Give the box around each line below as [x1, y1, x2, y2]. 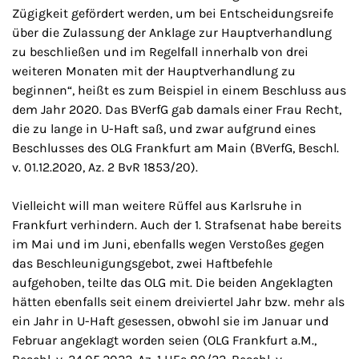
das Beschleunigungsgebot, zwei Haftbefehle [12, 256, 272, 271]
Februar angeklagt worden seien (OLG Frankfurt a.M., [12, 333, 317, 348]
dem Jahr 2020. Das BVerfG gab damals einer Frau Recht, [12, 102, 341, 117]
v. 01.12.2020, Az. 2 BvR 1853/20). [12, 159, 198, 175]
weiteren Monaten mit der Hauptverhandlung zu [12, 63, 296, 79]
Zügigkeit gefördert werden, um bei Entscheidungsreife [12, 6, 333, 21]
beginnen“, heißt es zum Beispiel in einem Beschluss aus [12, 83, 346, 98]
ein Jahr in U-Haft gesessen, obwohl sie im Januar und [12, 313, 329, 329]
